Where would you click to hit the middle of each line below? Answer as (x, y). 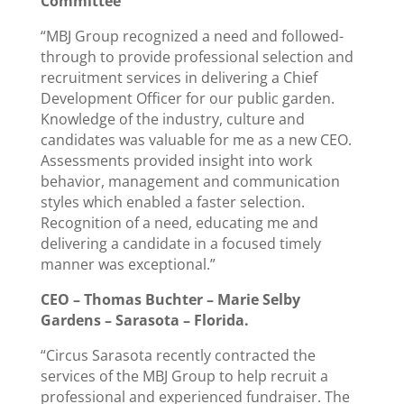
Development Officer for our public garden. (187, 98)
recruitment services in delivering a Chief (179, 78)
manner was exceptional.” (128, 264)
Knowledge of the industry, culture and (172, 119)
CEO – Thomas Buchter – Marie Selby (170, 299)
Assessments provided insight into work (176, 161)
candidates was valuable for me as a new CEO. (196, 140)
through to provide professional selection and (197, 57)
